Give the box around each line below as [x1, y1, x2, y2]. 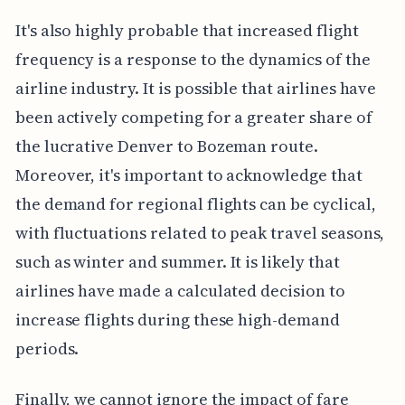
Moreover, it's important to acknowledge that [14, 163, 363, 186]
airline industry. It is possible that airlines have [14, 76, 377, 99]
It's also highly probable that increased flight [14, 18, 359, 42]
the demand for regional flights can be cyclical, [14, 192, 376, 215]
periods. [14, 336, 80, 360]
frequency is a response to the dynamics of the [14, 47, 371, 71]
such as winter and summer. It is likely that [14, 250, 340, 273]
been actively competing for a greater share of [14, 105, 372, 128]
